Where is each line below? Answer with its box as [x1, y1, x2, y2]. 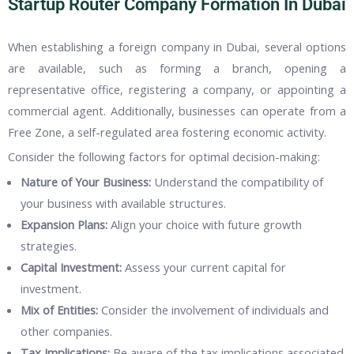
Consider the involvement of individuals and [98, 301, 330, 318]
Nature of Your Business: [21, 173, 152, 190]
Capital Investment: [21, 258, 122, 275]
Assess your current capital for [122, 258, 287, 275]
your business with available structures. [21, 194, 227, 211]
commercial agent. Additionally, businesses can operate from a [8, 102, 346, 119]
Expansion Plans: [21, 216, 108, 232]
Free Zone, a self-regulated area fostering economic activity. [8, 123, 326, 140]
